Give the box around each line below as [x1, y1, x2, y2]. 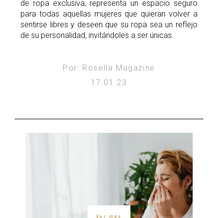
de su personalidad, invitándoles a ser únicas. [20, 30, 174, 40]
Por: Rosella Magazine [63, 63, 155, 73]
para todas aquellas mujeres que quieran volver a [20, 9, 198, 18]
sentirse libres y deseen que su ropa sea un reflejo [20, 19, 198, 29]
